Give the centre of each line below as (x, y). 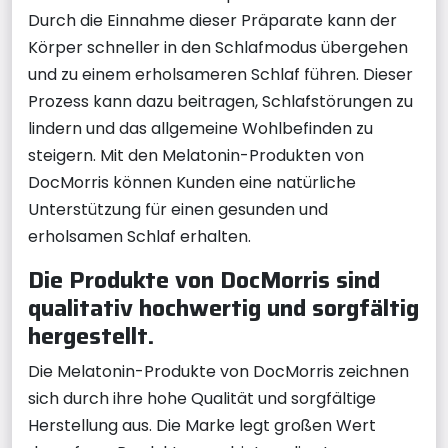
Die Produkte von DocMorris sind (204, 279)
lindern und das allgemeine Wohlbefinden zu (200, 128)
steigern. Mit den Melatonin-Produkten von (196, 155)
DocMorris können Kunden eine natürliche (192, 182)
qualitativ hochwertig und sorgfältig (223, 307)
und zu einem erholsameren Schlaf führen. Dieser (220, 74)
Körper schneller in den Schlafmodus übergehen (218, 47)
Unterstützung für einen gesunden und (178, 209)
